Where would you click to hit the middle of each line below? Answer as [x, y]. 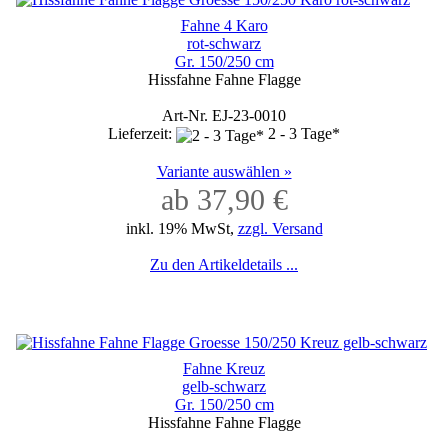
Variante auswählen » [224, 171]
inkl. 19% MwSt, [181, 228]
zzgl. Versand [280, 228]
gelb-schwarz [224, 386]
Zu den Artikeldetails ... [224, 264]
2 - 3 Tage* [304, 134]
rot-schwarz [224, 44]
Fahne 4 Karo [224, 26]
